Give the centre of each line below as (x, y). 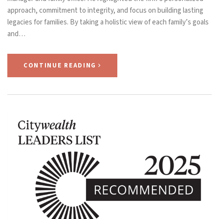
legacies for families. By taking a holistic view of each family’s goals (108, 22)
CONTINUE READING (60, 66)
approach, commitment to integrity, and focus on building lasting (105, 11)
